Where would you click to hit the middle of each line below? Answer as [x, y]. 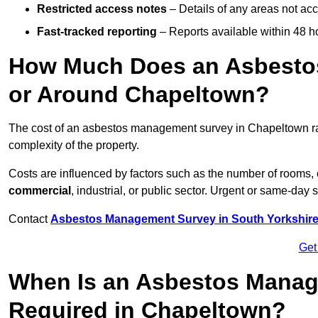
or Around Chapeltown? [139, 95]
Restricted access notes [102, 9]
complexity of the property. [74, 146]
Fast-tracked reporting [97, 32]
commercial [40, 191]
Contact [29, 219]
